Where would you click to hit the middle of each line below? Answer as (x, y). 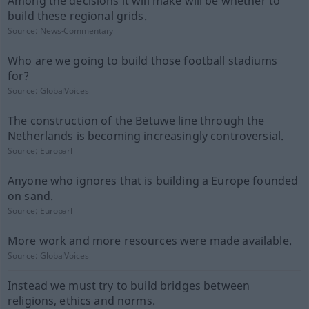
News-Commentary (77, 31)
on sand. (30, 196)
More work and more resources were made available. (149, 241)
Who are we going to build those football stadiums (142, 61)
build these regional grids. (77, 16)
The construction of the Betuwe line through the (136, 121)
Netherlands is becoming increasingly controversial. (146, 136)
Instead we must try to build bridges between (129, 286)
